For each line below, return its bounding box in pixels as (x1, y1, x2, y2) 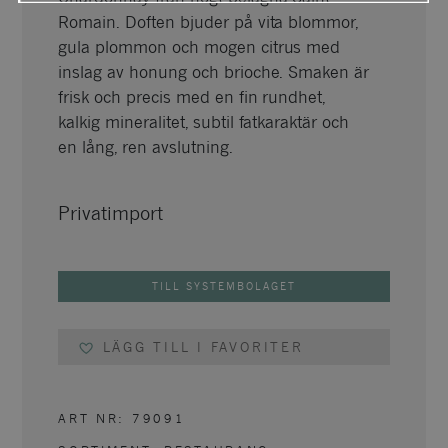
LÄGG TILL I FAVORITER (102, 339, 304, 356)
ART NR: (58, 410, 132, 426)
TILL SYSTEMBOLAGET (151, 280, 297, 293)
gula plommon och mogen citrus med (58, 38, 341, 58)
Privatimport (58, 202, 164, 225)
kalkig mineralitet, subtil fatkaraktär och (58, 113, 350, 133)
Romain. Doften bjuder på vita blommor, (58, 13, 359, 33)
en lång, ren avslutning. (58, 138, 233, 158)
